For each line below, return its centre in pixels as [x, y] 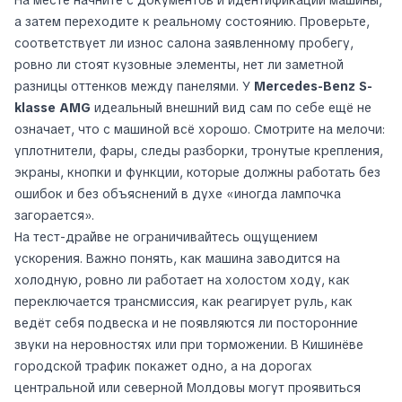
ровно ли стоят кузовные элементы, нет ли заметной [179, 65]
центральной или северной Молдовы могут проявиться [188, 388]
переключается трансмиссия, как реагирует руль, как [184, 302]
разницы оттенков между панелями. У [134, 87]
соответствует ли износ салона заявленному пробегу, [184, 44]
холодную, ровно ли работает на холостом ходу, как [182, 280]
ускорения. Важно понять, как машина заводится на [177, 259]
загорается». [54, 216]
